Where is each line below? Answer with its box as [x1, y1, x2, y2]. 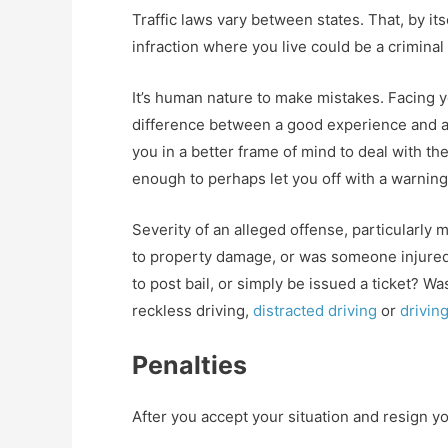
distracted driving [253, 301, 377, 321]
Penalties [132, 350, 247, 381]
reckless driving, [132, 301, 253, 321]
